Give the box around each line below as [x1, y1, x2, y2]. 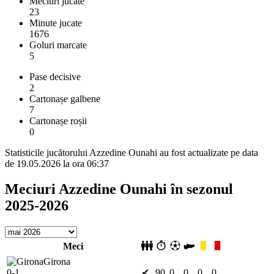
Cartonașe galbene [29, 93, 100, 104]
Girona [43, 256, 70, 267]
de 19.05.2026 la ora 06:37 [5, 158, 109, 169]
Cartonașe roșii [29, 115, 87, 126]
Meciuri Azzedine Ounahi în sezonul [5, 181, 233, 198]
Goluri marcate [29, 39, 87, 50]
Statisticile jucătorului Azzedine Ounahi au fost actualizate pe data [5, 147, 258, 158]
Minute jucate [29, 17, 82, 28]
